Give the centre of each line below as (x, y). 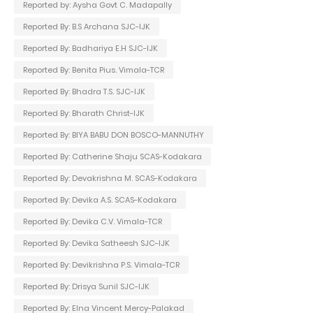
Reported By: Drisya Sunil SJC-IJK (86, 286)
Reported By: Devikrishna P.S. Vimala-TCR (101, 264)
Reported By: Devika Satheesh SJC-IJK (96, 243)
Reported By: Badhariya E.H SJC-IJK (90, 48)
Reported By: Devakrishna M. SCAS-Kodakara (110, 178)
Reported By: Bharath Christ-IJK (84, 113)
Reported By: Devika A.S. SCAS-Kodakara (100, 199)
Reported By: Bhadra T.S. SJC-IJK (84, 91)
